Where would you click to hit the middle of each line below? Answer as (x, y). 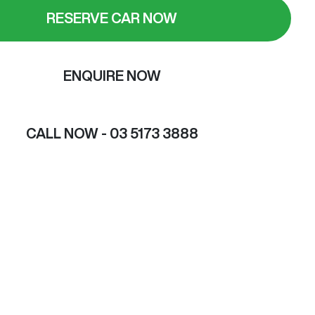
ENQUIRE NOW (112, 76)
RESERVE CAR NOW (112, 18)
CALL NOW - (66, 134)
